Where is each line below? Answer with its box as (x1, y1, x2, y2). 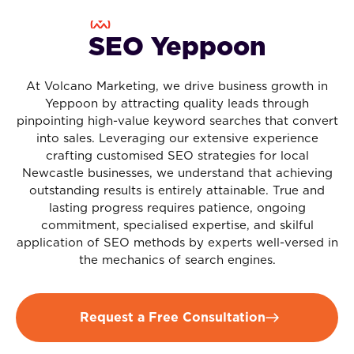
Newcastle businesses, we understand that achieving (21, 167, 333, 179)
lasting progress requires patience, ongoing (48, 201, 306, 214)
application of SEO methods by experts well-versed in (16, 236, 338, 249)
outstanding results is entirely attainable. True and (29, 184, 325, 197)
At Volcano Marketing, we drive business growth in (26, 80, 328, 92)
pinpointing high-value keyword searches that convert (16, 115, 338, 127)
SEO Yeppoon (88, 34, 266, 60)
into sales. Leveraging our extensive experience (36, 132, 318, 145)
